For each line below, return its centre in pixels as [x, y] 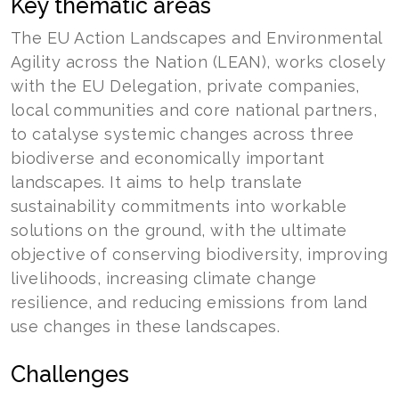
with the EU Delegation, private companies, [185, 86]
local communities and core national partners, [194, 110]
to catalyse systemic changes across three [183, 134]
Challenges [70, 374]
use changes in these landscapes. [146, 326]
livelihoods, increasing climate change [164, 278]
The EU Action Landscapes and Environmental [196, 38]
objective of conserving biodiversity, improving [199, 254]
